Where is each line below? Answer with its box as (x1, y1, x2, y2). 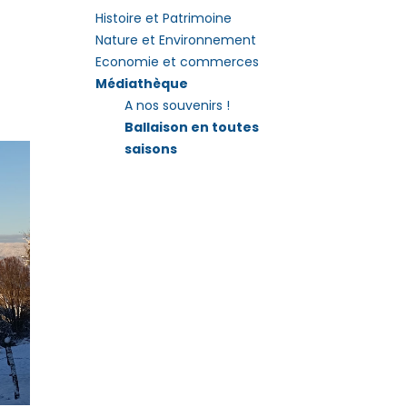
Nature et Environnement (95, 31, 256, 49)
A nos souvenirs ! (124, 96, 230, 114)
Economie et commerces (95, 53, 259, 71)
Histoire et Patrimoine (95, 9, 232, 27)
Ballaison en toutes (124, 118, 259, 136)
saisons (124, 140, 177, 158)
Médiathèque (95, 74, 188, 93)
